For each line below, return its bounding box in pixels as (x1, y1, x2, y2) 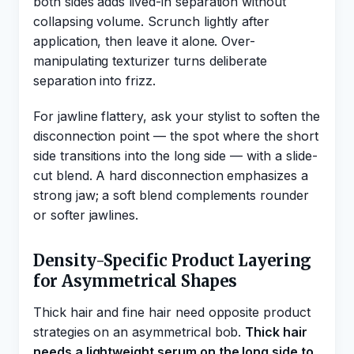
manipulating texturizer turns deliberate (33, 53, 268, 69)
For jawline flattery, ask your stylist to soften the (33, 108, 320, 124)
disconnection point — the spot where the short (33, 128, 318, 144)
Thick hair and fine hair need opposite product (33, 304, 311, 320)
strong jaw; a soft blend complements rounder (33, 187, 309, 203)
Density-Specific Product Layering (33, 250, 312, 270)
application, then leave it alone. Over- (33, 33, 256, 49)
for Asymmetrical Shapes (33, 271, 238, 291)
